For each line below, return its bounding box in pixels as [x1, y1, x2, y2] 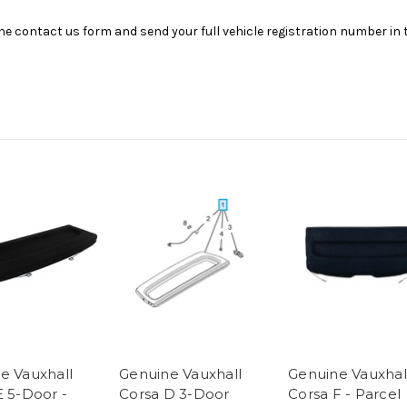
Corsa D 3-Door [119, 385, 230, 403]
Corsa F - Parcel [288, 385, 401, 403]
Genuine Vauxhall [119, 365, 242, 383]
